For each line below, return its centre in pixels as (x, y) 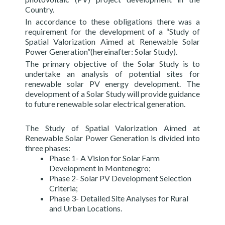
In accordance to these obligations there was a (113, 21)
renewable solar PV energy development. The (113, 83)
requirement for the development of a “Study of (113, 31)
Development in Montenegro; (100, 168)
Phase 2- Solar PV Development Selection (120, 178)
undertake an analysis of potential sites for (113, 73)
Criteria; (64, 188)
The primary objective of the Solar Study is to (113, 63)
